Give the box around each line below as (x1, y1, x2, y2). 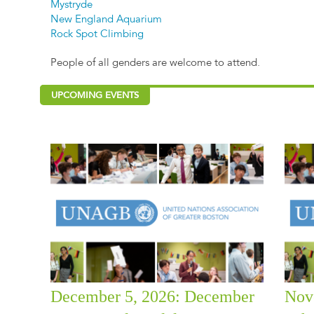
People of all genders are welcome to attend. (50, 58, 261, 69)
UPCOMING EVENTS (51, 91, 139, 101)
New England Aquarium (50, 15, 163, 26)
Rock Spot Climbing (50, 29, 144, 41)
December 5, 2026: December (50, 287, 255, 306)
